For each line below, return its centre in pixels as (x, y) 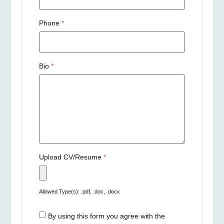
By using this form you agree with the (107, 216)
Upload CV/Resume (71, 157)
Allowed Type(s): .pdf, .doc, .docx (80, 192)
